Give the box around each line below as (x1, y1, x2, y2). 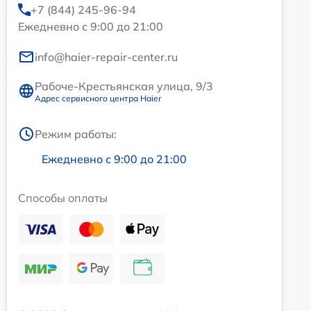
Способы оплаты (18, 190, 108, 205)
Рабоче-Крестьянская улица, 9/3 (35, 78, 213, 93)
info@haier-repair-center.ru (35, 49, 178, 64)
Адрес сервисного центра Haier (35, 92, 161, 103)
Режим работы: (35, 126, 117, 141)
